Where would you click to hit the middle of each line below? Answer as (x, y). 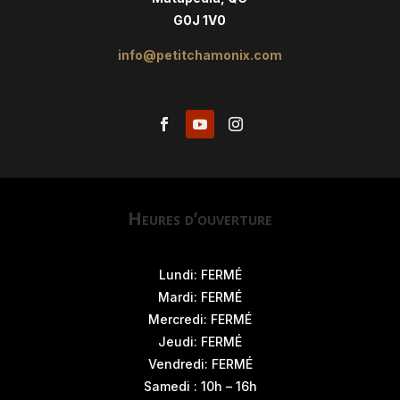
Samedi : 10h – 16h (200, 386)
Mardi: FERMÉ (200, 297)
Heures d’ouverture (200, 218)
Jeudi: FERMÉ (200, 342)
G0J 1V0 (200, 21)
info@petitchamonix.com (200, 55)
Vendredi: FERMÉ (200, 364)
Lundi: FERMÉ (200, 275)
